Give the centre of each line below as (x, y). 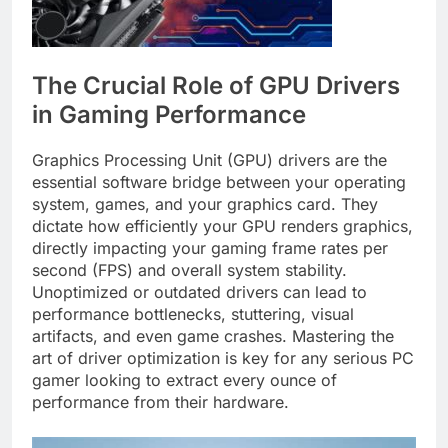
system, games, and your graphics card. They (205, 203)
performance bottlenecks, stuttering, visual (193, 313)
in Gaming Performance (169, 114)
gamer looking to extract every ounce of (184, 379)
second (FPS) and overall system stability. (189, 269)
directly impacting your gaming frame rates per (210, 247)
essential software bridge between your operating (219, 181)
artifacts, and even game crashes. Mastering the (213, 335)
